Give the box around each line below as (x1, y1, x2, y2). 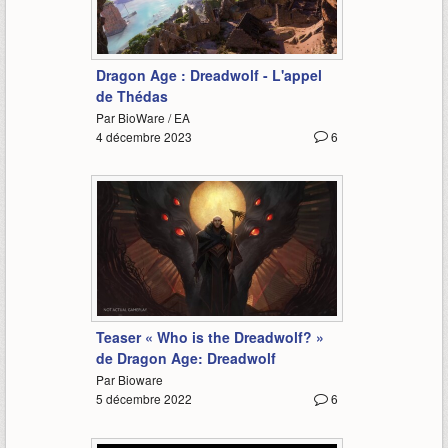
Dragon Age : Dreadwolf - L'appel (95, 64, 322, 85)
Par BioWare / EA (95, 108, 190, 126)
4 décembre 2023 (95, 127, 192, 145)
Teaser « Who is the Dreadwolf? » (95, 327, 324, 348)
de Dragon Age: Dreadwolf (95, 348, 276, 369)
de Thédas (95, 85, 168, 106)
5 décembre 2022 (95, 390, 192, 408)
